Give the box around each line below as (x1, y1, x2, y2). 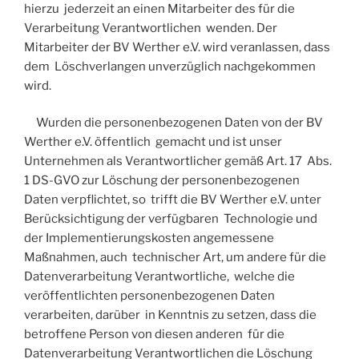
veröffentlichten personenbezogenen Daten (24, 288, 275, 304)
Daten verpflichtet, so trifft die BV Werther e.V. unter (24, 192, 321, 208)
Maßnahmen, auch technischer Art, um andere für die (24, 250, 326, 265)
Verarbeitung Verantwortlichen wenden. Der (24, 20, 277, 35)
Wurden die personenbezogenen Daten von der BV (24, 115, 323, 131)
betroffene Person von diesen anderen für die (24, 327, 284, 342)
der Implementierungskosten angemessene (24, 231, 274, 246)
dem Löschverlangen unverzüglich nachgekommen (24, 58, 316, 74)
